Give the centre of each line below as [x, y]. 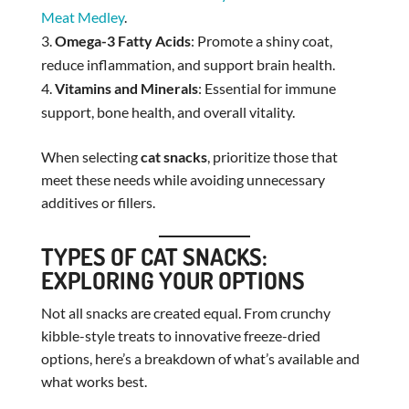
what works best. [94, 381]
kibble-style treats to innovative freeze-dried [180, 335]
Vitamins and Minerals [126, 88]
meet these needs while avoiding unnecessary [183, 179]
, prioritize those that [272, 156]
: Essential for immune [267, 88]
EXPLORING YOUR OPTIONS [173, 279]
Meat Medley [82, 16]
